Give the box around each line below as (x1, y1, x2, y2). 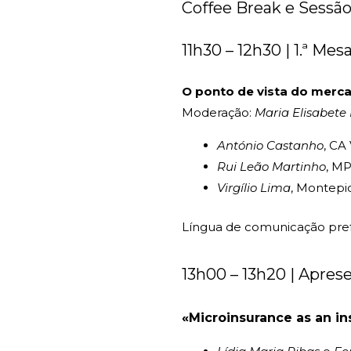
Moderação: (182, 105, 251, 121)
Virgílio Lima (217, 180, 291, 196)
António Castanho (217, 138, 324, 154)
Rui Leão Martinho (217, 159, 326, 175)
